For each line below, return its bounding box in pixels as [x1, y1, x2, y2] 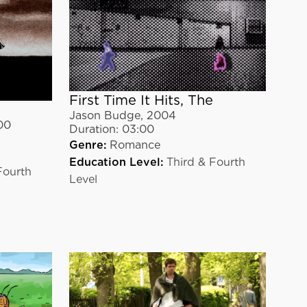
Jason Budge [69, 108, 140, 122]
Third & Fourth [166, 155, 245, 169]
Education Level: [69, 155, 163, 169]
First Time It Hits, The [69, 91, 213, 108]
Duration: [69, 122, 119, 136]
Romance [109, 138, 160, 151]
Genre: [69, 138, 106, 151]
